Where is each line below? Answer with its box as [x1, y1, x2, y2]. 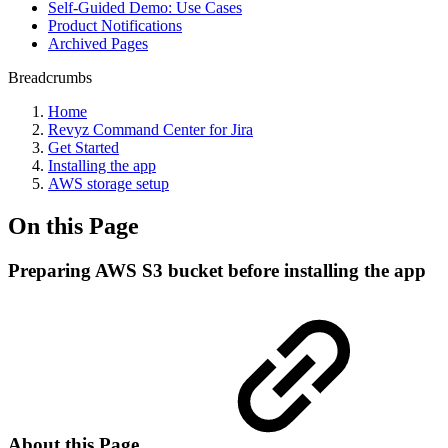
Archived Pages [48, 35, 148, 52]
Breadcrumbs [8, 69, 92, 86]
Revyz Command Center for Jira [48, 121, 253, 138]
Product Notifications [48, 17, 182, 34]
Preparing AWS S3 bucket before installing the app [8, 259, 426, 281]
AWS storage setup [48, 175, 169, 192]
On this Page [8, 212, 139, 239]
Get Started [48, 139, 119, 156]
